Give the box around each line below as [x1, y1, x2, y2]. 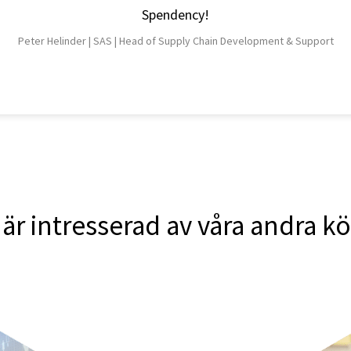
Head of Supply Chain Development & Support [118, 33, 334, 48]
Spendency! [142, 5, 209, 24]
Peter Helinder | [17, 33, 93, 48]
